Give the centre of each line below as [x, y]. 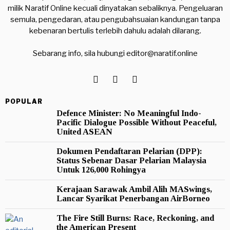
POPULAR [24, 101]
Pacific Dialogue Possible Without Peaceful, [137, 122]
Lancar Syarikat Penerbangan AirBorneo [133, 198]
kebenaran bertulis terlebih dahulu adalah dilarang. [115, 31]
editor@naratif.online [162, 53]
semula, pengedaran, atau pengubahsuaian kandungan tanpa [115, 20]
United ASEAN [84, 132]
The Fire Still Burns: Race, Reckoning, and [135, 218]
